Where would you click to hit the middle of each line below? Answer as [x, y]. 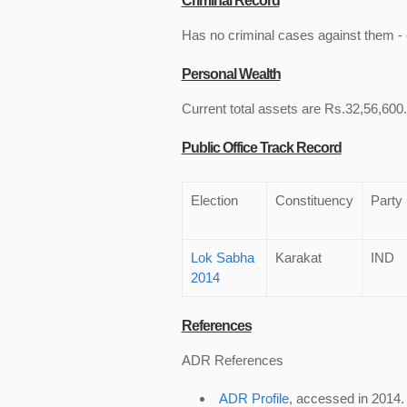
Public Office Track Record [261, 148]
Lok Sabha [222, 258]
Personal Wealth [231, 74]
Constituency [314, 200]
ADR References [232, 360]
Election [214, 200]
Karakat [298, 258]
